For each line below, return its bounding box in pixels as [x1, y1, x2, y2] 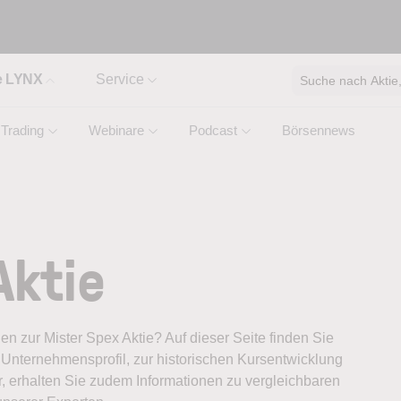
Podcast [189, 123, 237, 138]
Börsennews [282, 123, 355, 138]
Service [96, 72, 144, 87]
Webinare [89, 123, 144, 138]
